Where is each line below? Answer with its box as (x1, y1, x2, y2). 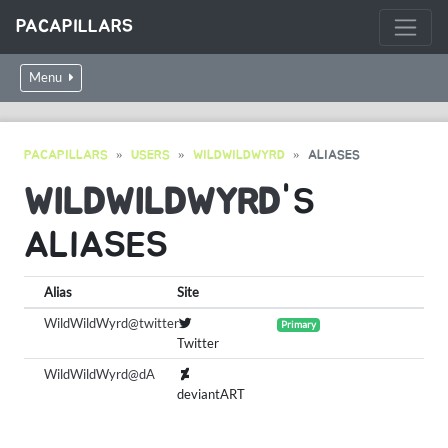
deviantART (177, 385, 246, 402)
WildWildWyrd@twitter (43, 315, 179, 332)
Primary (280, 319, 316, 331)
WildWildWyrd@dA (43, 365, 155, 382)
